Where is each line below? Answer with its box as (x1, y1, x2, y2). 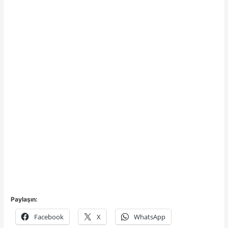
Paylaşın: (11, 195, 38, 204)
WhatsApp (134, 212, 166, 222)
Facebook (34, 212, 64, 222)
